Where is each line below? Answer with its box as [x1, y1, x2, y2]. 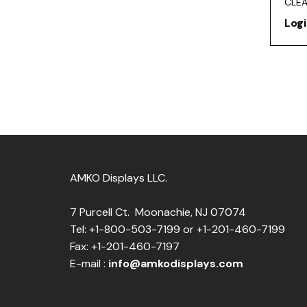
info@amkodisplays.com [108, 256, 243, 271]
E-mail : [70, 256, 108, 271]
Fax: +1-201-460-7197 [70, 238, 180, 254]
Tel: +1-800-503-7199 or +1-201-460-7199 [70, 221, 285, 236]
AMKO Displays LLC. [70, 170, 167, 185]
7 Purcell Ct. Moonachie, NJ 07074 [70, 204, 246, 219]
